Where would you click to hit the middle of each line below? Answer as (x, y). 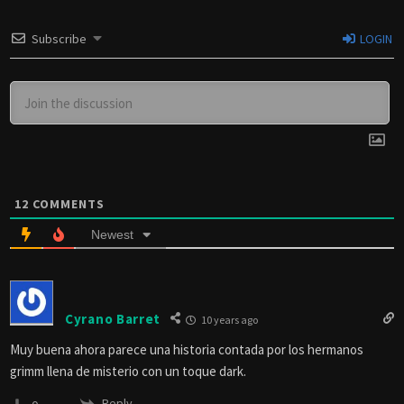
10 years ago (229, 320)
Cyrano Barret (113, 318)
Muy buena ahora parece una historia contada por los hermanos (187, 350)
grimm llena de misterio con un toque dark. (128, 372)
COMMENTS (67, 204)
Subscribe (59, 39)
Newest (112, 235)
